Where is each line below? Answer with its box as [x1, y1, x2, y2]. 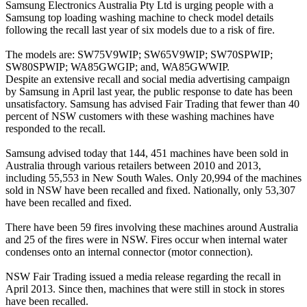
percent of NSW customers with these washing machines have [5, 110, 274, 122]
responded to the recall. [5, 122, 106, 134]
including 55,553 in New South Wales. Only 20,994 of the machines [5, 171, 302, 184]
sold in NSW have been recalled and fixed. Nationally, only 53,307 [5, 184, 295, 196]
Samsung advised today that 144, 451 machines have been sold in [5, 147, 288, 159]
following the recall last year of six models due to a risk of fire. [5, 23, 275, 36]
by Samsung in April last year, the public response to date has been [5, 85, 293, 97]
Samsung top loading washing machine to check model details [5, 11, 273, 23]
